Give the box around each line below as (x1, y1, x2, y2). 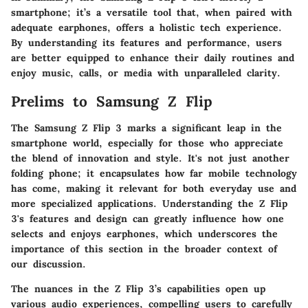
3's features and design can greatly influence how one (11, 212, 284, 225)
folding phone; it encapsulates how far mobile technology (11, 166, 297, 179)
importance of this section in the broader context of (11, 242, 277, 255)
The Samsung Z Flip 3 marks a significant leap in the (11, 121, 282, 134)
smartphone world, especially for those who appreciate (11, 136, 283, 149)
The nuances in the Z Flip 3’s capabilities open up (11, 282, 265, 295)
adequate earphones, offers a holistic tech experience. (11, 21, 282, 34)
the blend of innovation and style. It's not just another (11, 151, 289, 164)
